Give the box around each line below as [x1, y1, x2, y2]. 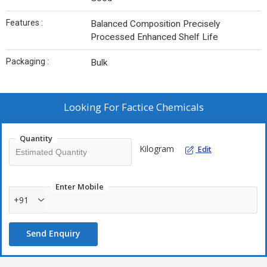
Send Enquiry [26, 228, 80, 240]
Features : [6, 18, 43, 28]
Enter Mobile [55, 181, 104, 193]
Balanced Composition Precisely [91, 18, 220, 30]
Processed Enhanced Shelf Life [91, 32, 218, 43]
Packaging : [6, 57, 49, 67]
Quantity [20, 133, 52, 144]
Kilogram [139, 143, 174, 155]
